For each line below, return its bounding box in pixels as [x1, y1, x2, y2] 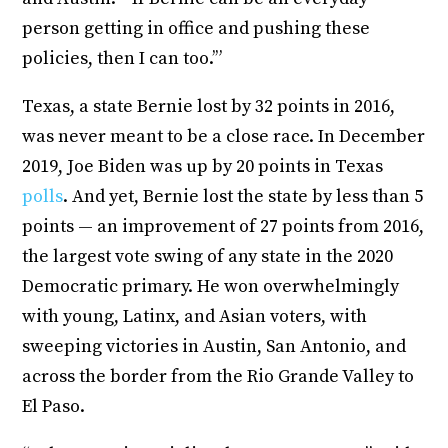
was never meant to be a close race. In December [22, 124, 426, 148]
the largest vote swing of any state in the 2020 [22, 244, 394, 268]
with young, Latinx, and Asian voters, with [22, 304, 368, 328]
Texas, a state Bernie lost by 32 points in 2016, [22, 94, 396, 118]
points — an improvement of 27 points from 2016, [22, 214, 425, 238]
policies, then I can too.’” [22, 46, 223, 70]
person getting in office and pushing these [22, 16, 371, 40]
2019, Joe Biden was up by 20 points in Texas [22, 154, 384, 178]
